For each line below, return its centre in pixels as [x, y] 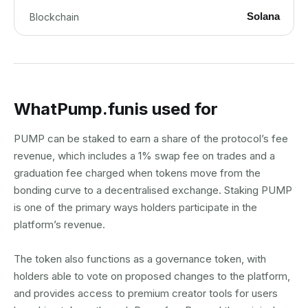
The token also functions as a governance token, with [140, 259]
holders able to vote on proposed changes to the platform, [152, 276]
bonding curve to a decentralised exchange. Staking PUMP [153, 190]
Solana [263, 16]
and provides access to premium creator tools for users [146, 293]
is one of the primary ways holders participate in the [135, 207]
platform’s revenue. [59, 224]
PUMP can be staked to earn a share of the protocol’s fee [151, 139]
